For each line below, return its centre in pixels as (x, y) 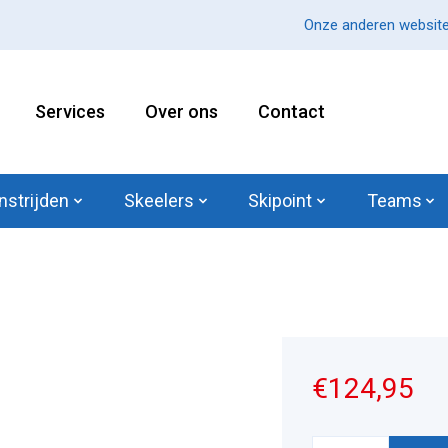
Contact (291, 111)
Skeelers (158, 201)
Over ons (181, 111)
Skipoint (280, 201)
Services (69, 111)
